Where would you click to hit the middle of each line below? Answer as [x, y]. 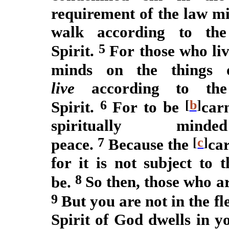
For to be [148, 107]
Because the [151, 145]
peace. [75, 145]
